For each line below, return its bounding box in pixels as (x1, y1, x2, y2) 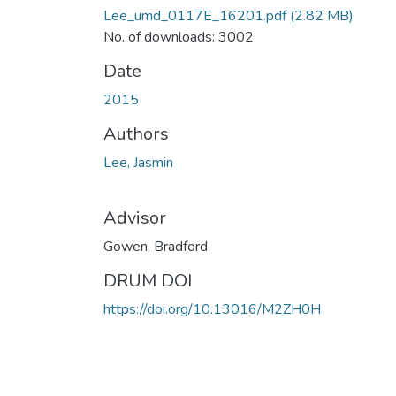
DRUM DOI (103, 268, 192, 293)
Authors (103, 121, 169, 146)
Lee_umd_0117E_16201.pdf (103, 5, 286, 26)
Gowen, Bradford (103, 236, 208, 256)
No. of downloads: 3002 (103, 27, 254, 47)
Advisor (103, 205, 166, 230)
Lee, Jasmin (103, 152, 173, 172)
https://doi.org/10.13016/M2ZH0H (103, 299, 321, 319)
